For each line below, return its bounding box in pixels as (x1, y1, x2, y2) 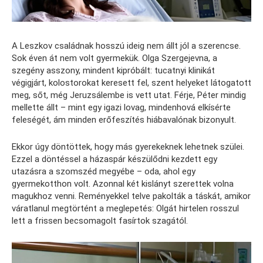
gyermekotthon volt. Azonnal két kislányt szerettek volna (12, 178, 234, 190)
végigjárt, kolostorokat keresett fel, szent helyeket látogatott (12, 77, 251, 89)
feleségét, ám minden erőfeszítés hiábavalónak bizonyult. (12, 114, 236, 126)
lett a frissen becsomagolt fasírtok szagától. (12, 215, 188, 227)
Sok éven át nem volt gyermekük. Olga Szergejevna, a (12, 53, 217, 64)
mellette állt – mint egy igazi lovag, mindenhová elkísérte (12, 102, 231, 113)
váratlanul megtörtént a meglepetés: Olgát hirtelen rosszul (12, 203, 239, 214)
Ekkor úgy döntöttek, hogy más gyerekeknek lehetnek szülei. (12, 141, 244, 153)
